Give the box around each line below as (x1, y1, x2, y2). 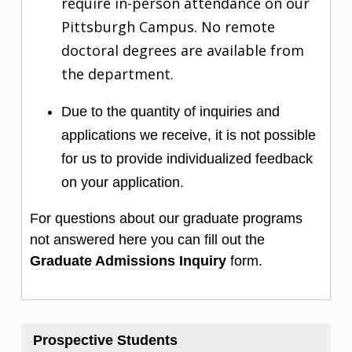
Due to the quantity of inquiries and (61, 104, 280, 119)
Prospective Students (33, 332, 178, 348)
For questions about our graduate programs (30, 211, 302, 226)
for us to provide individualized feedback (61, 151, 313, 167)
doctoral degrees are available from (61, 41, 304, 60)
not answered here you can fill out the (30, 232, 265, 247)
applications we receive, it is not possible (61, 127, 316, 143)
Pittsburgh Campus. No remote (61, 17, 275, 36)
